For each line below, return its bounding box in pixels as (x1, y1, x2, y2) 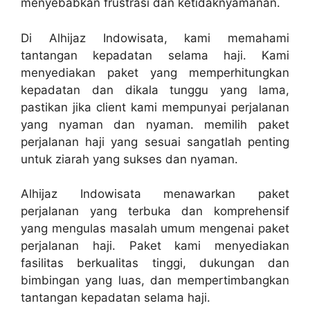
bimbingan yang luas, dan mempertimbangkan (21, 273, 289, 288)
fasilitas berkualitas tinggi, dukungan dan (21, 256, 289, 271)
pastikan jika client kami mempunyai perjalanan (21, 100, 289, 114)
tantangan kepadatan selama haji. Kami (21, 48, 289, 62)
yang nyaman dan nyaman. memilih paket (21, 117, 289, 131)
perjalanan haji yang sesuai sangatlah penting (21, 134, 289, 149)
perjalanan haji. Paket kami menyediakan (21, 239, 289, 253)
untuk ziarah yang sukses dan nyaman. (21, 152, 238, 166)
